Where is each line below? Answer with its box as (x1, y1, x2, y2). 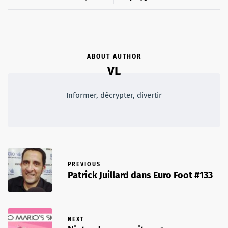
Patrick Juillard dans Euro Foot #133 (68, 169, 213, 181)
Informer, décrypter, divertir (66, 91, 162, 100)
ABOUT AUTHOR (87, 53, 141, 61)
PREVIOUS (68, 161, 101, 168)
